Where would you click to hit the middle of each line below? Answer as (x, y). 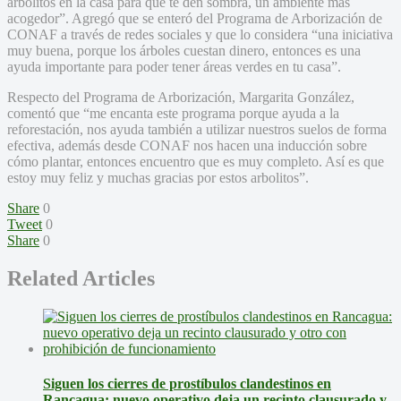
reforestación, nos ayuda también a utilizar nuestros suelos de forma (197, 129)
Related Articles (81, 278)
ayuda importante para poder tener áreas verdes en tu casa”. (174, 66)
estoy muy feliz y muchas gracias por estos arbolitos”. (158, 177)
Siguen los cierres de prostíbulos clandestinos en (187, 383)
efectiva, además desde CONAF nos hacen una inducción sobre (187, 145)
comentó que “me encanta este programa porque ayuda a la (173, 113)
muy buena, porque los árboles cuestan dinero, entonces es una (184, 50)
